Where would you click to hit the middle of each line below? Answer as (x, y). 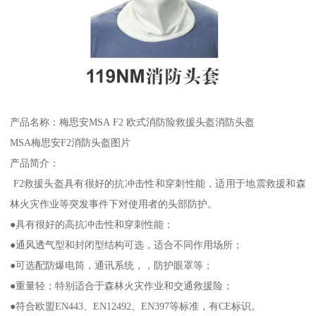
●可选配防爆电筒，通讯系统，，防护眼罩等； (112, 266)
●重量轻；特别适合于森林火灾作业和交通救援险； (122, 286)
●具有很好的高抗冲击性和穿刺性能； (92, 225)
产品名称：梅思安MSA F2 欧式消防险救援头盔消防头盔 (133, 122)
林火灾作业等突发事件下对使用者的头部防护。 (114, 204)
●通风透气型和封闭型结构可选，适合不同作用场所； (127, 245)
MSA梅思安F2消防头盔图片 (71, 143)
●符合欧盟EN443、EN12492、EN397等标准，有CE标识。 (136, 306)
